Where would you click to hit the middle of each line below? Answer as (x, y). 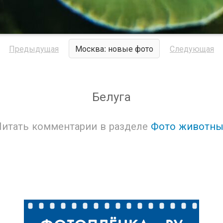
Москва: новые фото (114, 49)
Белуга (111, 96)
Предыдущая (34, 49)
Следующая (192, 49)
